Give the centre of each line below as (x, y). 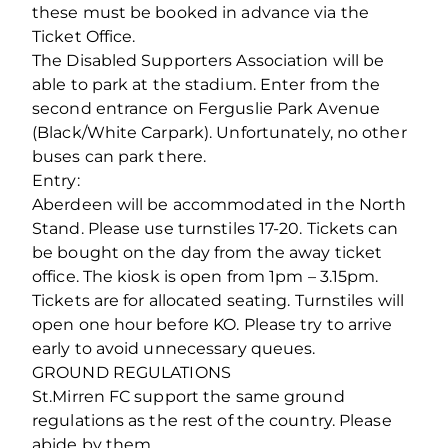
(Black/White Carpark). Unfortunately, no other (219, 132)
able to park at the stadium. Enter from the (206, 84)
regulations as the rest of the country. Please (212, 420)
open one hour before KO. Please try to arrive (212, 324)
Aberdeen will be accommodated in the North (219, 204)
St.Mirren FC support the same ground (188, 396)
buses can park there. (119, 156)
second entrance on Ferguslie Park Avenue (206, 108)
